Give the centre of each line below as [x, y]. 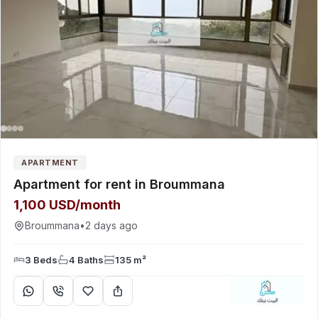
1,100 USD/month [67, 205]
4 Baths [86, 260]
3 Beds [41, 260]
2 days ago [111, 225]
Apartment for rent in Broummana [119, 184]
